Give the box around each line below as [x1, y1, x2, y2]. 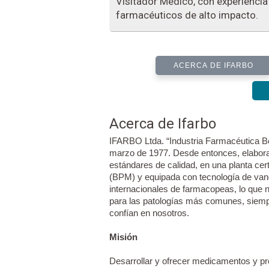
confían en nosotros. [109, 208, 189, 219]
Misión [109, 232, 138, 243]
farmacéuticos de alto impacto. [116, 9, 258, 22]
